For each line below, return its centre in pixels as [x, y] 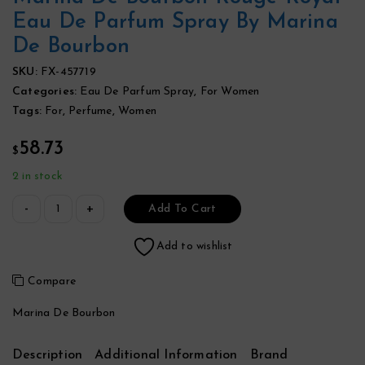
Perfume [90, 111]
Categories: [46, 92]
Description [48, 355]
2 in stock [37, 176]
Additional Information [166, 355]
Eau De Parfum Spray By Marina [175, 22]
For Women [230, 92]
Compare [52, 281]
